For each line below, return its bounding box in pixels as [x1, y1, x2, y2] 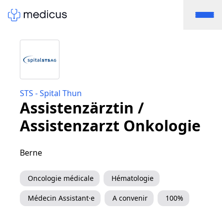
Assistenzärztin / [20, 98, 144, 118]
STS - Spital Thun [20, 88, 82, 99]
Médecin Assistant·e [28, 193, 95, 203]
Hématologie [111, 173, 154, 183]
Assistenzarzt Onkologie [20, 115, 201, 136]
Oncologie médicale [28, 173, 94, 183]
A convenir [112, 193, 148, 203]
